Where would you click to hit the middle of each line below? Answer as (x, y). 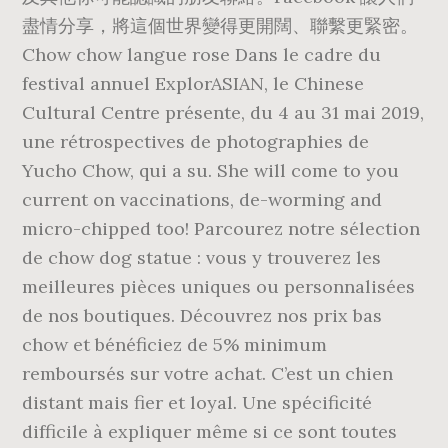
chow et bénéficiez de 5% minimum (175, 344)
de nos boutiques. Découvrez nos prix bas (202, 315)
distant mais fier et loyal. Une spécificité (197, 402)
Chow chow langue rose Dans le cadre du (202, 54)
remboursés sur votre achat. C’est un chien (208, 373)
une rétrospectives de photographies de (196, 141)
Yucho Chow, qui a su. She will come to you (211, 170)
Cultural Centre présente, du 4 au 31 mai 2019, (223, 112)
